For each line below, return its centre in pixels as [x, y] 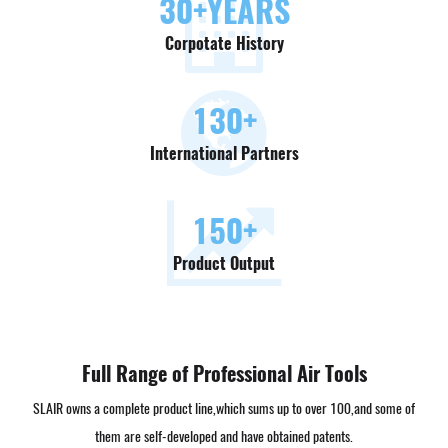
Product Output [224, 263]
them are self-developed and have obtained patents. [224, 436]
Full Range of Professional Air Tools [224, 373]
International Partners [224, 153]
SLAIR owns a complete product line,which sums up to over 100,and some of [224, 408]
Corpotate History [224, 43]
